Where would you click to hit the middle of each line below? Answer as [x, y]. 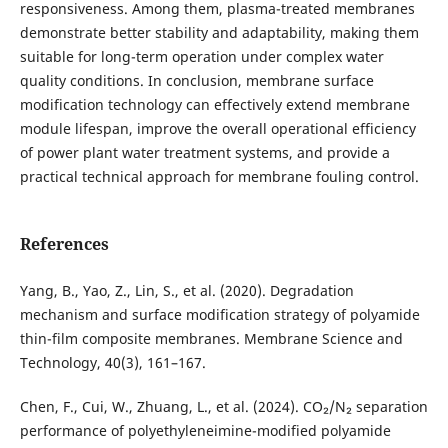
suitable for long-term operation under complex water [201, 56]
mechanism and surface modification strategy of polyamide [219, 314]
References [64, 243]
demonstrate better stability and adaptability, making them [219, 32]
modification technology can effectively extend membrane [214, 104]
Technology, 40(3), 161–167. [112, 362]
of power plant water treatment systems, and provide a [204, 152]
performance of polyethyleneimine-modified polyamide [205, 431]
